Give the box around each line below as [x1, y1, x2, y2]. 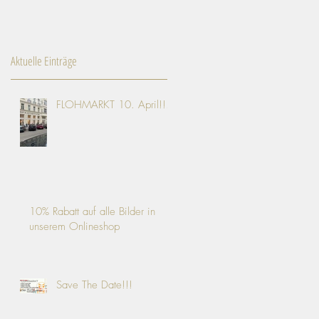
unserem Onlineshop [29, 219, 120, 234]
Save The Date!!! [56, 277, 132, 292]
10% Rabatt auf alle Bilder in [29, 204, 155, 219]
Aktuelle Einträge [11, 52, 77, 69]
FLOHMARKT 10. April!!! [56, 97, 169, 112]
